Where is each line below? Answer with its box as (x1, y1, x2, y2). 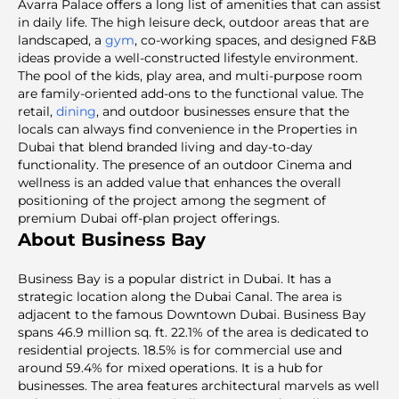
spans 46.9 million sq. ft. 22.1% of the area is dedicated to (18, 323, 369, 340)
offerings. (221, 209, 280, 226)
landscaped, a (18, 31, 105, 48)
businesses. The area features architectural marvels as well (18, 377, 379, 394)
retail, (18, 102, 56, 119)
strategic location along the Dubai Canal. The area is (18, 288, 342, 305)
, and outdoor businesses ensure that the (96, 102, 349, 119)
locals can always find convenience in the (18, 120, 273, 137)
